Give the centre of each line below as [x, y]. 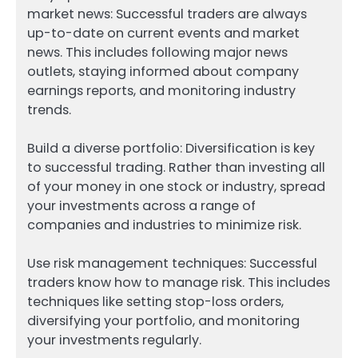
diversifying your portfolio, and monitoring [163, 320]
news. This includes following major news [157, 52]
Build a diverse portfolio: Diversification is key [171, 148]
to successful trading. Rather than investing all [176, 167]
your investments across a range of [141, 205]
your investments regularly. [114, 340]
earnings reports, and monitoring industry [161, 90]
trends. [49, 109]
